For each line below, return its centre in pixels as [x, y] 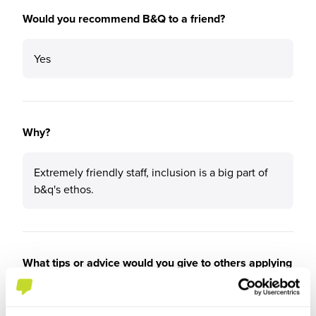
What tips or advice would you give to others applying [157, 263]
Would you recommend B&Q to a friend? [124, 19]
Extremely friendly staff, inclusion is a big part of [151, 172]
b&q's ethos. [64, 189]
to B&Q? [43, 280]
